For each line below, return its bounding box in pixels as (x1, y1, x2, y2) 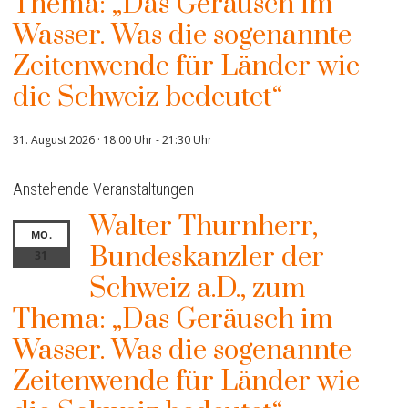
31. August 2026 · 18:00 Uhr (13, 132, 153, 148)
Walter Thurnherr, (88, 209, 318, 245)
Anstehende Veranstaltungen (13, 179, 194, 199)
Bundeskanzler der (88, 240, 324, 276)
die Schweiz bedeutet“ (13, 80, 282, 116)
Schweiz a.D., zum (88, 271, 306, 307)
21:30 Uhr (162, 132, 212, 148)
